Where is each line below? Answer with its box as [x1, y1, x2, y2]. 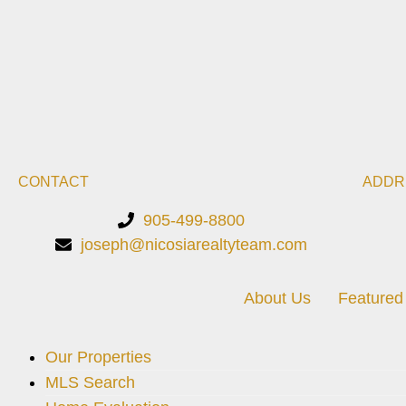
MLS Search [45, 372, 135, 391]
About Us [243, 288, 311, 307]
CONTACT [18, 173, 89, 189]
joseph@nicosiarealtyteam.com [80, 235, 307, 254]
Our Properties [45, 347, 151, 366]
